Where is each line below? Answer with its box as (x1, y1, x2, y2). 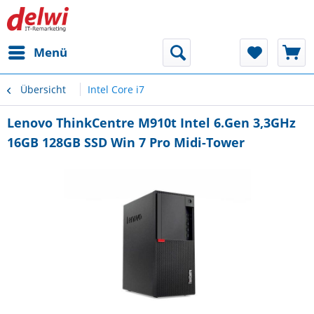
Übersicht (20, 83, 66, 96)
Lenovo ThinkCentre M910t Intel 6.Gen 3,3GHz (7, 114, 296, 131)
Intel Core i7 (88, 83, 144, 96)
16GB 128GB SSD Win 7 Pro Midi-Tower (7, 134, 245, 151)
